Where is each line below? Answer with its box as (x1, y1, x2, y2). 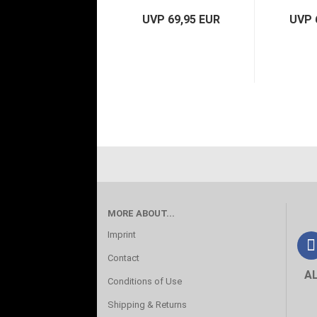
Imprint (108, 229, 136, 240)
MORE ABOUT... (108, 208, 175, 219)
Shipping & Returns (108, 299, 187, 310)
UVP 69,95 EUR (142, 13, 220, 26)
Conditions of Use (108, 276, 182, 287)
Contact (108, 253, 139, 263)
